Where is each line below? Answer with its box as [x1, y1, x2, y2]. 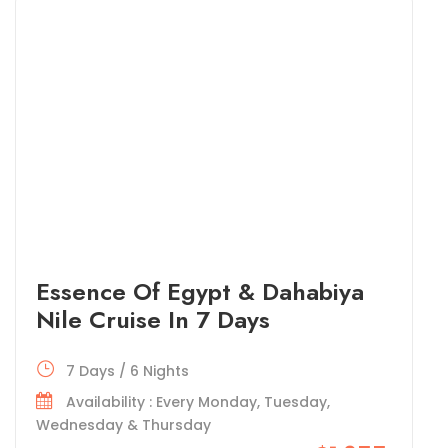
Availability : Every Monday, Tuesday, [65, 391, 330, 412]
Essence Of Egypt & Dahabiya [35, 273, 364, 309]
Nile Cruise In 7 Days [35, 301, 270, 337]
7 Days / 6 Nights [65, 360, 189, 381]
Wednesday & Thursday [35, 414, 211, 435]
